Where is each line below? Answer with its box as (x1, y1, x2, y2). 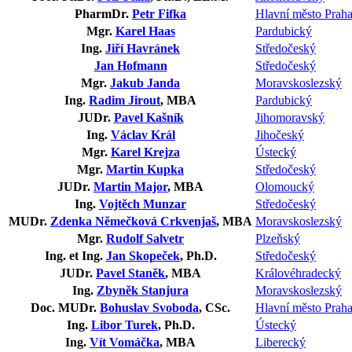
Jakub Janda (110, 75, 180, 90)
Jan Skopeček (105, 248, 180, 262)
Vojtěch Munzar (99, 196, 186, 211)
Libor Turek (90, 317, 158, 332)
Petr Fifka (132, 6, 186, 20)
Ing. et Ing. (44, 248, 106, 262)
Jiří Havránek (105, 41, 180, 55)
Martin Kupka (106, 162, 184, 176)
